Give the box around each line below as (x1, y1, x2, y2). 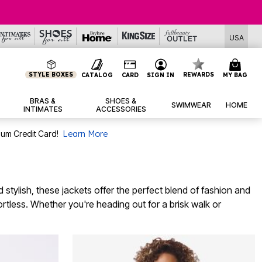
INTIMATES (23, 105, 63, 114)
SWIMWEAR (171, 101, 211, 110)
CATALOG (81, 71, 113, 79)
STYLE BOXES (29, 71, 74, 78)
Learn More (62, 129, 108, 140)
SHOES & (105, 96, 137, 106)
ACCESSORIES (95, 105, 146, 114)
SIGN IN (147, 71, 175, 79)
